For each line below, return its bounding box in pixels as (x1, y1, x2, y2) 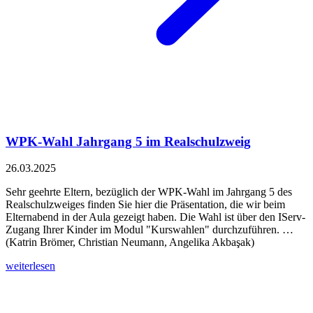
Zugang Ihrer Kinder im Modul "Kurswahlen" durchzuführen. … (6, 224, 293, 236)
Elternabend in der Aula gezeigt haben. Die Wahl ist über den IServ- (6, 211, 305, 224)
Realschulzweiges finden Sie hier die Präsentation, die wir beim (6, 198, 285, 211)
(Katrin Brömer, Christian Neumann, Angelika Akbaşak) (6, 236, 254, 249)
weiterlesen (6, 260, 55, 272)
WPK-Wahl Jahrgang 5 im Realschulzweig (6, 133, 251, 149)
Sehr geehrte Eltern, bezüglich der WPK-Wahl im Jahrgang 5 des (6, 186, 292, 198)
